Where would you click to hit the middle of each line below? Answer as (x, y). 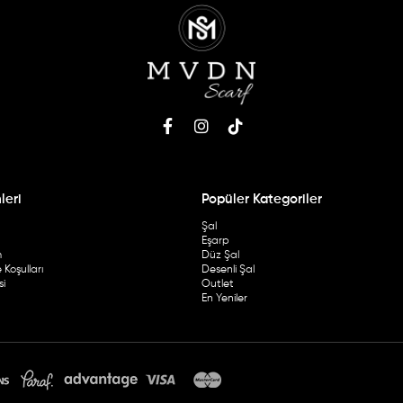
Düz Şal (220, 256)
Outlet (218, 285)
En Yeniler (224, 299)
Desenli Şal (228, 270)
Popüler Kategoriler (262, 200)
